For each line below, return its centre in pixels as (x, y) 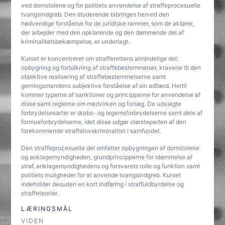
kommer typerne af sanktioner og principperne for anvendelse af (111, 95)
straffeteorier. (40, 193)
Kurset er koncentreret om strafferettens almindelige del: (100, 59)
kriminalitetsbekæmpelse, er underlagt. (76, 41)
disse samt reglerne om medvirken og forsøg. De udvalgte (101, 104)
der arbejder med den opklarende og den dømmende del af (103, 32)
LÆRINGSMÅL (47, 209)
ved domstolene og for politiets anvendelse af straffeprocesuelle (111, 5)
